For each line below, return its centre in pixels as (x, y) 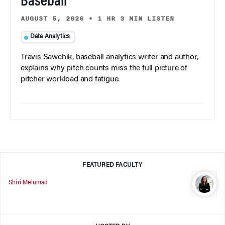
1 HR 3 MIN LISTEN (136, 18)
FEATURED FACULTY (113, 165)
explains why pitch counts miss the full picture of (104, 69)
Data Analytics (50, 37)
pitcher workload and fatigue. (70, 80)
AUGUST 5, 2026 (52, 18)
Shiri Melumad (28, 183)
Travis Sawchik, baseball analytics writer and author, (109, 58)
